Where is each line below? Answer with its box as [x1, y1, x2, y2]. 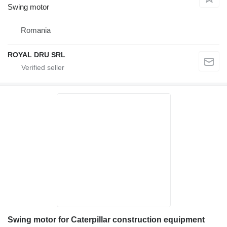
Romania [21, 25, 51, 34]
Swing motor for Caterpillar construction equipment [8, 215, 205, 224]
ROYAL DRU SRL [8, 50, 65, 59]
